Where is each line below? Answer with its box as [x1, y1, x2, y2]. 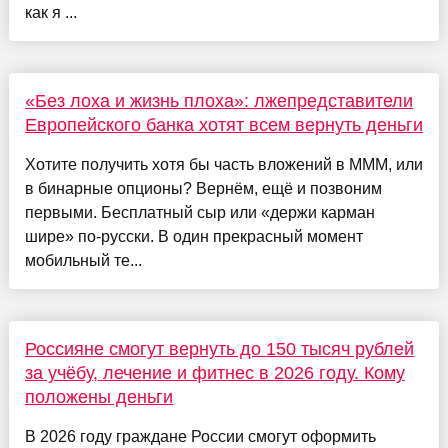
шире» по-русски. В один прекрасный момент [24, 228, 363, 246]
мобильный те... [24, 252, 142, 270]
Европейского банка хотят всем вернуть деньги [24, 115, 423, 136]
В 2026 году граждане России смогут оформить [24, 428, 376, 446]
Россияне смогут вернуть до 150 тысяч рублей [24, 339, 414, 360]
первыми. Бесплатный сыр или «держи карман [24, 204, 375, 222]
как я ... [24, 4, 77, 22]
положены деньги [24, 387, 173, 408]
